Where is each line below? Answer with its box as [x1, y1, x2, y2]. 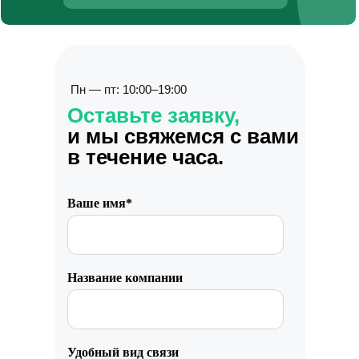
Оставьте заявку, [67, 103, 240, 127]
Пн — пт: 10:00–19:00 [71, 83, 187, 96]
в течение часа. [67, 145, 224, 169]
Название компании [67, 271, 183, 284]
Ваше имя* [67, 196, 132, 210]
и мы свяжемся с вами [67, 124, 299, 148]
